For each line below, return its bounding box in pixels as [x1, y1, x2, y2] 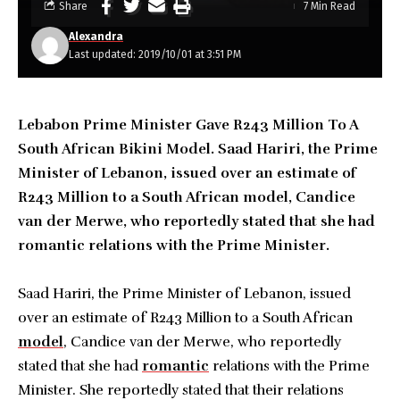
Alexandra [69, 30, 123, 43]
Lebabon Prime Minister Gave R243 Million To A [18, 116, 358, 134]
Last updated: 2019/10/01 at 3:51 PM [69, 48, 241, 61]
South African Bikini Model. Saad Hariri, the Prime [18, 140, 378, 158]
